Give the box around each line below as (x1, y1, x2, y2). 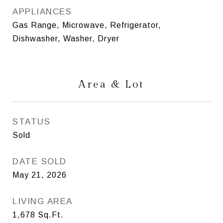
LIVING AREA (12, 196, 73, 206)
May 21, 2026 (12, 170, 67, 179)
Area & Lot (79, 78, 144, 91)
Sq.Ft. (38, 210, 64, 219)
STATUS (12, 116, 50, 126)
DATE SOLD (12, 156, 67, 166)
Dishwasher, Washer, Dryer (12, 34, 119, 43)
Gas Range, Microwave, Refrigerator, (12, 20, 161, 29)
